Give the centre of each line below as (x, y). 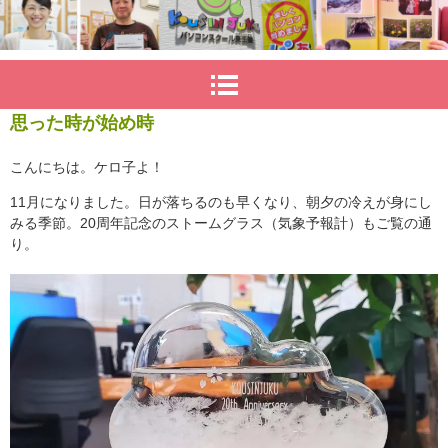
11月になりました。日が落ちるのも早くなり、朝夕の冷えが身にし (221, 202)
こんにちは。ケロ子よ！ (87, 167)
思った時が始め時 (82, 123)
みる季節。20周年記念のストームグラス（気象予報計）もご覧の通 (221, 223)
